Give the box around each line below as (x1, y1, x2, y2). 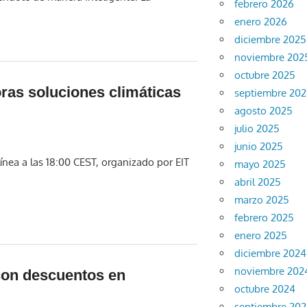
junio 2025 (234, 140, 284, 153)
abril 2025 (234, 175, 282, 189)
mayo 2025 (234, 158, 286, 171)
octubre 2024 (234, 282, 296, 296)
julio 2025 (234, 122, 280, 136)
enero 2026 (234, 15, 288, 29)
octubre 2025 (234, 69, 296, 82)
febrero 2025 (234, 211, 295, 225)
